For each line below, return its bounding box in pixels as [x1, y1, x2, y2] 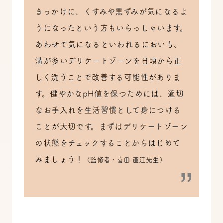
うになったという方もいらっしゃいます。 [35, 24, 188, 32]
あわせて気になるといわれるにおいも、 [35, 40, 182, 49]
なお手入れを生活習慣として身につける [35, 106, 181, 114]
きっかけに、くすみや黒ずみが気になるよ [35, 7, 188, 16]
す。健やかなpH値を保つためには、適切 [35, 90, 184, 98]
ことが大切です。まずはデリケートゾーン [35, 122, 188, 131]
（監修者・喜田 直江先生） [83, 156, 166, 164]
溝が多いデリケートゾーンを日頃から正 [35, 57, 182, 65]
